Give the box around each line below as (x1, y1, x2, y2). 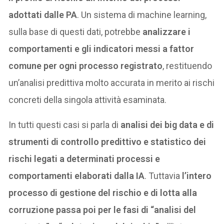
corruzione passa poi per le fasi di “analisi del (8, 204, 196, 215)
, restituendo (162, 60, 212, 71)
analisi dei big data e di (120, 119, 214, 130)
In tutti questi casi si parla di (8, 119, 121, 130)
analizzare (142, 26, 186, 37)
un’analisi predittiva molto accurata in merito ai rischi (8, 77, 215, 88)
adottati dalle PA (8, 9, 77, 20)
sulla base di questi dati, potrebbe (8, 26, 143, 37)
